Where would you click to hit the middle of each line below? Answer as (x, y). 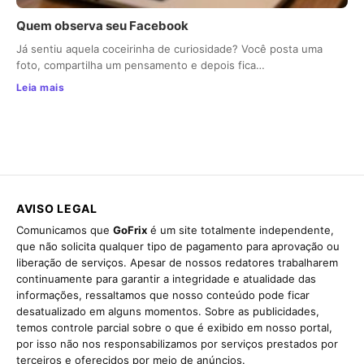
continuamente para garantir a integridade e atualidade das (166, 279)
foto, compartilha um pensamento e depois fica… (141, 65)
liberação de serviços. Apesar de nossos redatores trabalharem (177, 263)
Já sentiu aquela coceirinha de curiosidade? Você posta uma (169, 49)
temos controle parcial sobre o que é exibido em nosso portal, (174, 328)
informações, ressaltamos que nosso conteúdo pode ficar (163, 295)
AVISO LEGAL (57, 209)
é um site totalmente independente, (240, 230)
